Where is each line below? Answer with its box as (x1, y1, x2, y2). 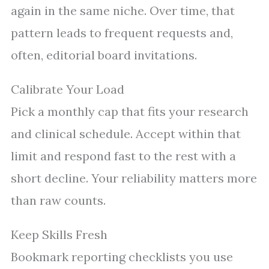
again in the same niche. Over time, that (11, 3, 235, 19)
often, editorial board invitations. (11, 47, 197, 63)
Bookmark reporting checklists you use (11, 249, 233, 265)
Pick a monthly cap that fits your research (11, 104, 249, 119)
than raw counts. (11, 193, 106, 208)
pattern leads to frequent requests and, (11, 25, 233, 41)
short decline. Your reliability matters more (11, 171, 257, 186)
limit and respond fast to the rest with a (11, 148, 236, 164)
